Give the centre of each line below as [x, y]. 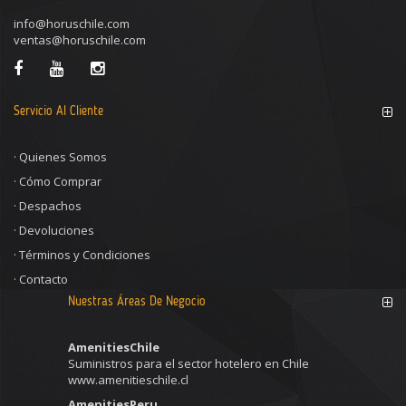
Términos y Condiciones [85, 255]
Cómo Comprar [60, 182]
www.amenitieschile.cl [128, 380]
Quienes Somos [63, 157]
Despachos [50, 206]
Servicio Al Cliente [58, 112]
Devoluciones [57, 231]
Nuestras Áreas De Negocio [137, 302]
